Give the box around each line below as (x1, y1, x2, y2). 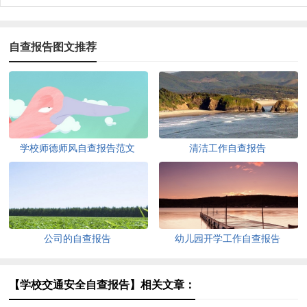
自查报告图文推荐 (9, 41, 97, 53)
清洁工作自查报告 (189, 143, 267, 154)
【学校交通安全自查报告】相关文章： (9, 279, 196, 291)
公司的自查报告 (44, 234, 112, 245)
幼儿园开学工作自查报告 (175, 234, 281, 245)
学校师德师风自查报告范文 (20, 143, 136, 154)
